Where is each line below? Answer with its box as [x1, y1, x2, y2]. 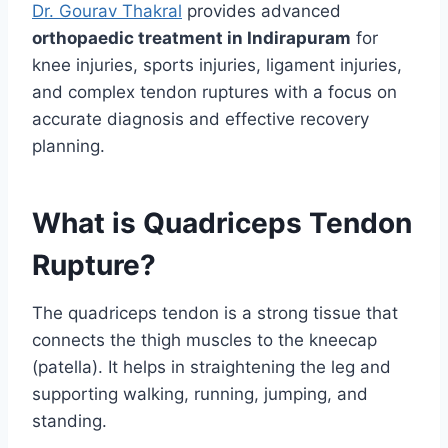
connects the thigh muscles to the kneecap [32, 330, 377, 351]
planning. [32, 136, 105, 157]
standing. [32, 411, 107, 432]
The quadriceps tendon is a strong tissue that [32, 303, 398, 324]
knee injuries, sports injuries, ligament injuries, [32, 55, 402, 76]
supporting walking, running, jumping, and [32, 384, 368, 405]
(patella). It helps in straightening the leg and [32, 357, 391, 378]
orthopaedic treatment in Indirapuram [32, 28, 351, 49]
